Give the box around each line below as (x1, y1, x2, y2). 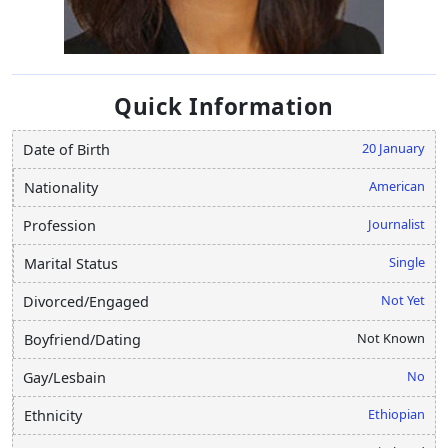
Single (389, 252, 425, 271)
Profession (23, 215, 96, 235)
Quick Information (114, 90, 334, 122)
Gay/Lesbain (23, 367, 106, 387)
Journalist (368, 214, 425, 233)
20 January (362, 138, 425, 157)
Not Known (357, 328, 425, 347)
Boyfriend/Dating (24, 329, 141, 349)
